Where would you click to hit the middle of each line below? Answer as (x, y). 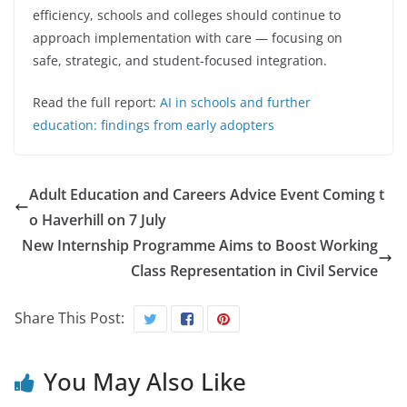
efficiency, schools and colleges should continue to (187, 15)
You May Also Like (145, 382)
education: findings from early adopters (154, 125)
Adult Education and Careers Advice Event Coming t (207, 195)
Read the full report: (94, 103)
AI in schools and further (233, 103)
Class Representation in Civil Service (254, 271)
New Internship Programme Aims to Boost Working (200, 246)
